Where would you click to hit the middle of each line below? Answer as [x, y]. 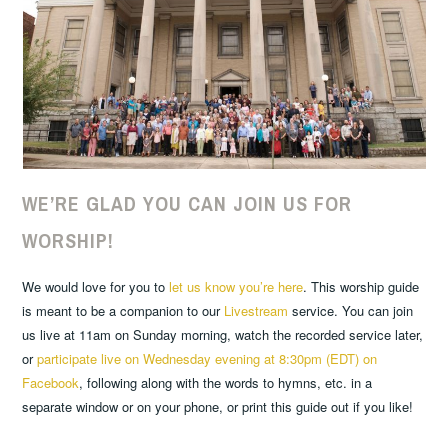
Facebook [51, 383]
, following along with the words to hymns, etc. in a [226, 383]
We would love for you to [96, 287]
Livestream [256, 311]
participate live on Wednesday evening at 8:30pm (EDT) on [207, 359]
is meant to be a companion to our [123, 311]
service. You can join [351, 311]
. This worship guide [361, 287]
